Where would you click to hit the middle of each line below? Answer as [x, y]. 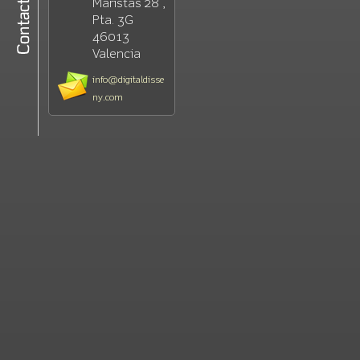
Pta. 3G [113, 20]
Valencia [117, 54]
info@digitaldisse [128, 80]
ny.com [108, 98]
